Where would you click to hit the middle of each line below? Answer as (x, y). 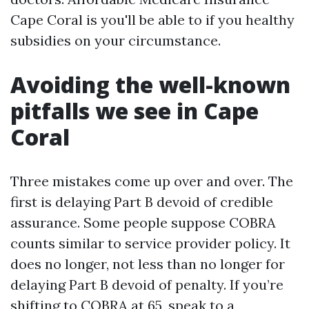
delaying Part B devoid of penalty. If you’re (147, 285)
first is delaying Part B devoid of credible (142, 202)
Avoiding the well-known (150, 84)
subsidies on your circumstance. (116, 40)
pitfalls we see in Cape (134, 111)
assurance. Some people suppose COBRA (143, 222)
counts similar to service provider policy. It (150, 243)
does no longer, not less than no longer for (148, 264)
